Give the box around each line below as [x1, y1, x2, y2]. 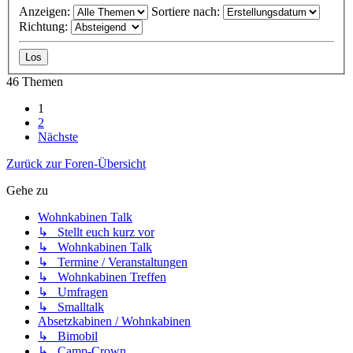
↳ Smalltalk [38, 299, 104, 314]
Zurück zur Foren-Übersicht [6, 156, 146, 170]
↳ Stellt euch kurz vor [38, 225, 154, 239]
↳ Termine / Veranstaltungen [38, 255, 188, 269]
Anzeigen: [19, 4, 73, 18]
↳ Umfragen [38, 284, 108, 299]
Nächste [38, 129, 78, 143]
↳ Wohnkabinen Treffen [38, 269, 166, 284]
